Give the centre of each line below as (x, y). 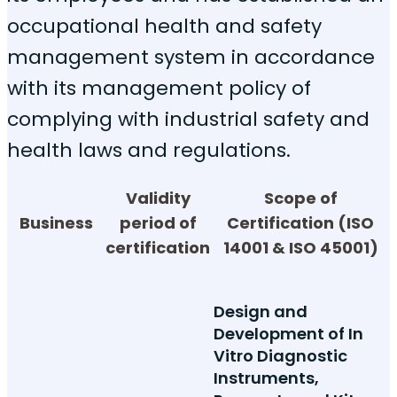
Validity (158, 198)
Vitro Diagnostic (280, 356)
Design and (261, 312)
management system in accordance (191, 57)
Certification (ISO (300, 222)
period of (158, 222)
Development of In (288, 334)
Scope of (300, 198)
